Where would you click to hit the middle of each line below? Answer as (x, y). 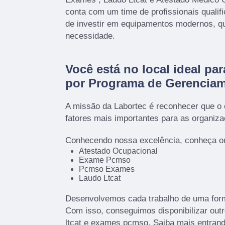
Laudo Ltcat (99, 178)
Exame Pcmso (104, 160)
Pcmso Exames (106, 169)
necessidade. (90, 36)
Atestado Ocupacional (118, 151)
